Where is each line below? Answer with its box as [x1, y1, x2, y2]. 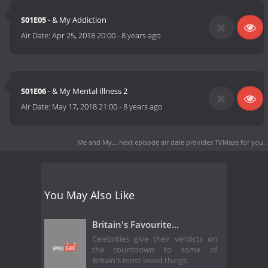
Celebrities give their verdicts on [92, 234, 217, 245]
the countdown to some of [92, 245, 217, 255]
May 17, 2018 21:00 [52, 101, 118, 112]
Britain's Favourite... [92, 218, 179, 230]
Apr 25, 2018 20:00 [52, 30, 116, 41]
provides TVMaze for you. [184, 137, 265, 147]
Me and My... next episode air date [77, 137, 184, 147]
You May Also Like [44, 187, 135, 202]
